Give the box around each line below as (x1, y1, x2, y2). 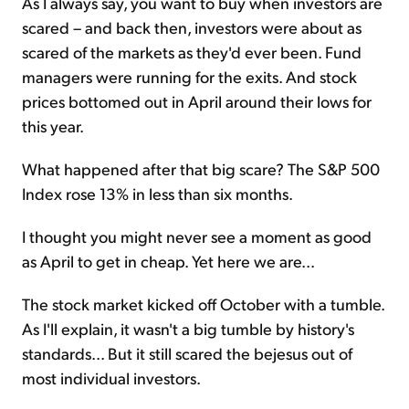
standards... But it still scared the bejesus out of (22, 342, 352, 364)
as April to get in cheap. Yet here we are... (22, 250, 315, 272)
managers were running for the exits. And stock (22, 66, 357, 88)
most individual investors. (22, 367, 201, 389)
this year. (22, 115, 84, 137)
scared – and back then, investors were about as (22, 16, 362, 38)
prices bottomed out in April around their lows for (22, 90, 372, 112)
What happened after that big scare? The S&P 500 (22, 158, 380, 180)
